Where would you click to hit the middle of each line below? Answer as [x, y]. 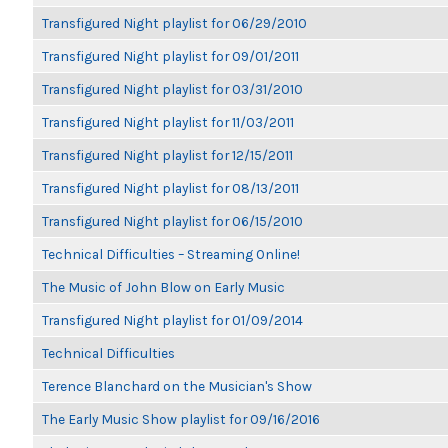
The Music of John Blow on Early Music [163, 287]
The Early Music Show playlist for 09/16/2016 [181, 419]
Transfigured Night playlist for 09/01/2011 [170, 56]
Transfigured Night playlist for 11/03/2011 [168, 122]
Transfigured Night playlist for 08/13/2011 [170, 188]
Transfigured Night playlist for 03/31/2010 [172, 89]
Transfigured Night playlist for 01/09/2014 [172, 320]
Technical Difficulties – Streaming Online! [171, 254]
